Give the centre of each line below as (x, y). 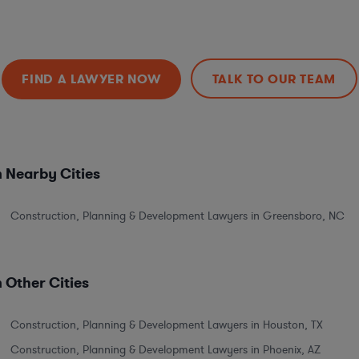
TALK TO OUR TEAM (274, 79)
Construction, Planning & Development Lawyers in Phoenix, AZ (165, 349)
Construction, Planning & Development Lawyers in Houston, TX (167, 325)
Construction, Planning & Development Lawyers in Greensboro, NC (177, 216)
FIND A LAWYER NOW (92, 79)
